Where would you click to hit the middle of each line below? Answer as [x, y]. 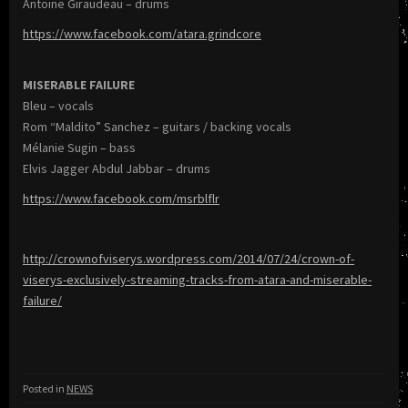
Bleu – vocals [58, 105]
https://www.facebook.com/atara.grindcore [142, 33]
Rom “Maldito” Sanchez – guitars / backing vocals [157, 126]
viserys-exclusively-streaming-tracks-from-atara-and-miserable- [197, 279]
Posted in [45, 388]
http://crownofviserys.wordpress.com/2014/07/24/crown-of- [189, 258]
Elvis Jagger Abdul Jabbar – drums [117, 168]
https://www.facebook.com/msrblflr [121, 198]
